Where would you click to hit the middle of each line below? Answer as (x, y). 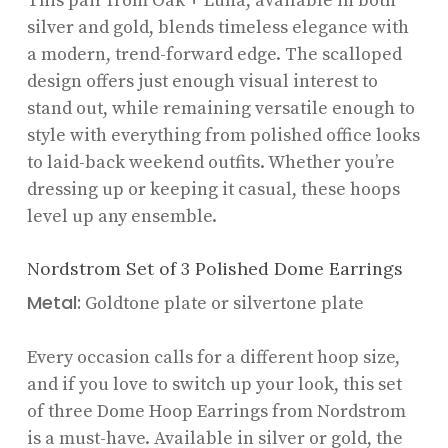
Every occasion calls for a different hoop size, (213, 357)
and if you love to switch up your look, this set (214, 384)
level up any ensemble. (121, 216)
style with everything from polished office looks (223, 135)
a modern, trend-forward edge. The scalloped (214, 54)
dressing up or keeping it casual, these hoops (213, 189)
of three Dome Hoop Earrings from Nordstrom (216, 411)
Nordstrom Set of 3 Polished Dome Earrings (214, 268)
